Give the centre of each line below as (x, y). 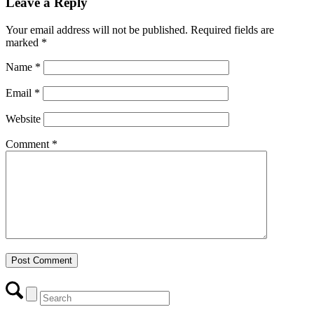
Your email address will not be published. (97, 30)
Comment (29, 144)
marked (23, 43)
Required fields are (232, 30)
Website (23, 119)
